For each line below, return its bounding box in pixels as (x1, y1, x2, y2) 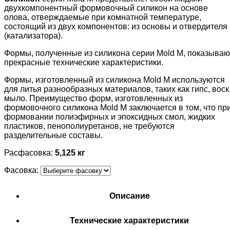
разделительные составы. (4, 131, 103, 140)
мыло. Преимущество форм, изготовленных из (4, 94, 183, 103)
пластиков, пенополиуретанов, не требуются (4, 122, 175, 131)
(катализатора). (4, 31, 63, 41)
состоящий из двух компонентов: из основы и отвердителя (4, 22, 227, 31)
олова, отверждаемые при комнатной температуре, (4, 13, 201, 22)
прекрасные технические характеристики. (4, 58, 163, 67)
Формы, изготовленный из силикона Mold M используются (4, 75, 225, 85)
